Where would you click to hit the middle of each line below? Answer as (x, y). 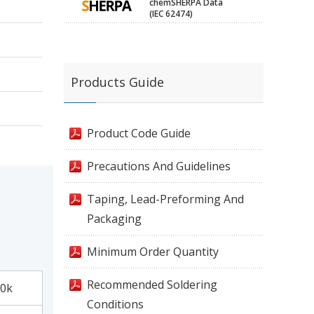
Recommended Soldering (152, 285)
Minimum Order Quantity (153, 252)
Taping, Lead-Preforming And (165, 199)
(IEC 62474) (171, 14)
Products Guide (117, 82)
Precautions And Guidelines (159, 166)
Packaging (114, 219)
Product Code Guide (139, 133)
